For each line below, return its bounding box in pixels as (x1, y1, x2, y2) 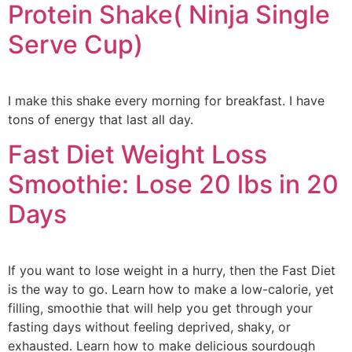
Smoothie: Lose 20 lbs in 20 (8, 168, 339, 200)
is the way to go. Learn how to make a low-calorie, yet (8, 280, 334, 297)
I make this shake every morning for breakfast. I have (8, 92, 324, 108)
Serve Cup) (8, 28, 143, 60)
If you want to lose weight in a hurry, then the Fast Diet (8, 262, 335, 278)
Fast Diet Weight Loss (8, 138, 267, 170)
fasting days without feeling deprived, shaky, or (8, 318, 291, 335)
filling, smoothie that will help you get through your (8, 299, 313, 316)
